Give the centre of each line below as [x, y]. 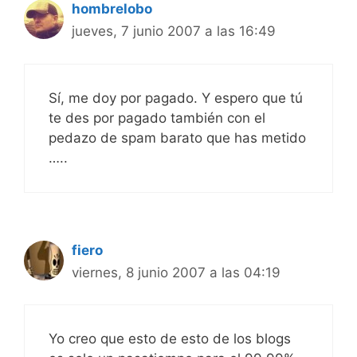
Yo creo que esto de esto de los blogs [170, 339]
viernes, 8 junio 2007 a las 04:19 [176, 272]
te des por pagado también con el [157, 118]
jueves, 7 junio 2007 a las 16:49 [174, 31]
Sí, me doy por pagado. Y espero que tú [176, 98]
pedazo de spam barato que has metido [177, 137]
